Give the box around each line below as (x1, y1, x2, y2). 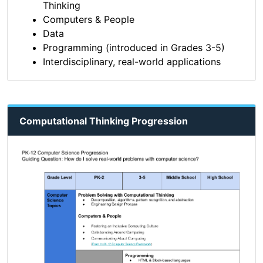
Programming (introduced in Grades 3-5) (43, 42, 225, 54)
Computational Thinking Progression (19, 115, 188, 127)
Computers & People (43, 14, 134, 26)
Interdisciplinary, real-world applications (43, 56, 221, 68)
